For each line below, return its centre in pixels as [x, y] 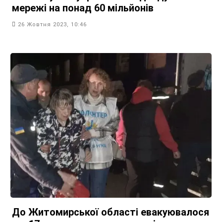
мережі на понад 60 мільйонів [83, 8]
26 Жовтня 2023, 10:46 [52, 25]
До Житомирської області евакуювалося [111, 212]
